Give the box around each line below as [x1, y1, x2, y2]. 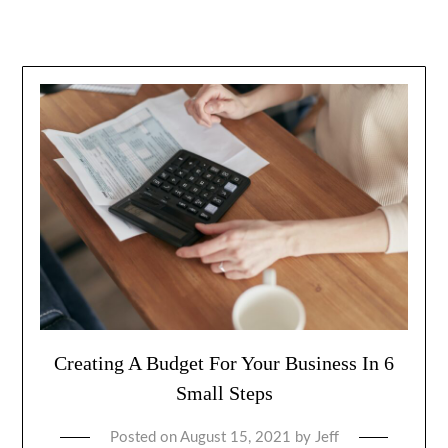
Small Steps [175, 381, 273, 404]
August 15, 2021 [179, 429, 291, 445]
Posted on [109, 429, 180, 445]
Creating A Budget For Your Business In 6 [54, 351, 394, 374]
